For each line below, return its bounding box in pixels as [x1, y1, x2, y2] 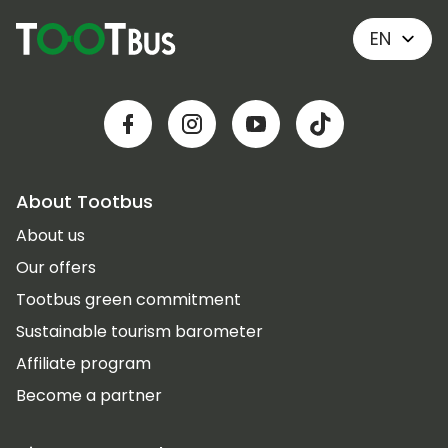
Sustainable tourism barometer [16, 320, 263, 343]
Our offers [16, 256, 96, 279]
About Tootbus [16, 189, 153, 214]
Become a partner [16, 384, 162, 407]
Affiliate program [16, 352, 151, 375]
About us [16, 224, 85, 247]
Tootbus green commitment [16, 288, 241, 311]
